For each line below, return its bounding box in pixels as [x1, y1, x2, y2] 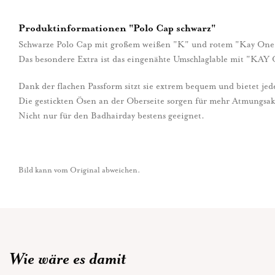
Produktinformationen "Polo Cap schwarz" [18, 21, 215, 34]
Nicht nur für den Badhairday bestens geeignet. [18, 110, 207, 121]
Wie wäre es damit [9, 248, 126, 269]
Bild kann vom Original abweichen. [18, 165, 140, 175]
